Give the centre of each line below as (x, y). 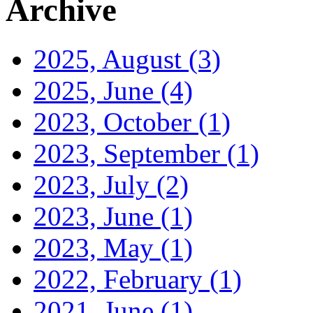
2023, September (130, 154)
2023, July (95, 185)
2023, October (116, 122)
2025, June (97, 91)
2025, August (111, 59)
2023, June (97, 217)
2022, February (122, 279)
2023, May (97, 248)
